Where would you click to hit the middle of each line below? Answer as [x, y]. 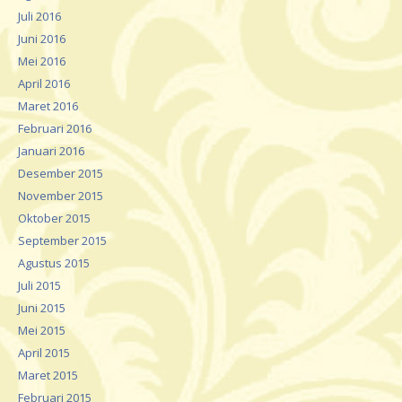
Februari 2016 [55, 128]
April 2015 [44, 352]
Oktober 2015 [54, 218]
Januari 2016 [51, 150]
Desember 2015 [61, 173]
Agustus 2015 [54, 262]
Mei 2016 [42, 61]
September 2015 [62, 240]
